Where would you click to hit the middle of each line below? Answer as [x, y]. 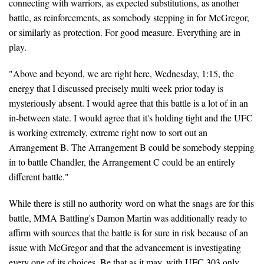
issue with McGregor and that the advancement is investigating [125, 247]
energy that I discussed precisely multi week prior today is [116, 88]
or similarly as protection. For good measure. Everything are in [125, 32]
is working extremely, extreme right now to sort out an [108, 132]
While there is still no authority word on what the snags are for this [131, 203]
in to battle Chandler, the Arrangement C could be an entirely [122, 161]
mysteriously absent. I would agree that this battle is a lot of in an [128, 103]
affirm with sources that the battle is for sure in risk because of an [128, 232]
